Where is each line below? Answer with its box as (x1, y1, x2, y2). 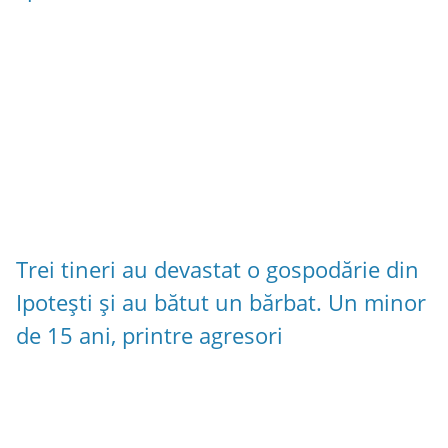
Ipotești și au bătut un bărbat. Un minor (16, 286, 426, 318)
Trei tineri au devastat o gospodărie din (16, 253, 419, 285)
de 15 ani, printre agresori (16, 319, 283, 351)
